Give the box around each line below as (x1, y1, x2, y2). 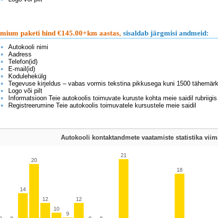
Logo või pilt (8, 87, 42, 94)
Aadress (8, 51, 32, 58)
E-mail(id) (8, 65, 35, 73)
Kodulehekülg (8, 73, 46, 80)
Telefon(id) (8, 58, 37, 65)
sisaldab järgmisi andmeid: (121, 29, 209, 37)
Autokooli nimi (8, 43, 48, 51)
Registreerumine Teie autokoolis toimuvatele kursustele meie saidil (8, 102, 196, 109)
